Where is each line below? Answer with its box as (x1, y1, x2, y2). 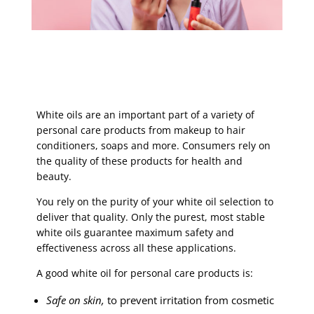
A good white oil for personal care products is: (36, 266, 257, 280)
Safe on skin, (46, 293, 108, 308)
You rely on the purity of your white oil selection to (36, 195, 274, 209)
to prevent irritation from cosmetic (107, 293, 275, 308)
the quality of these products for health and (36, 154, 243, 168)
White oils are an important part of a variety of (36, 108, 255, 122)
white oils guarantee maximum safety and (36, 226, 235, 240)
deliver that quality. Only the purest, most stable (36, 210, 266, 224)
